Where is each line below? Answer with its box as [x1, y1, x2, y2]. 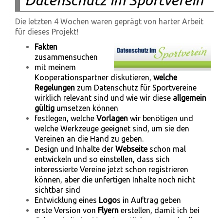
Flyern [98, 206, 121, 215]
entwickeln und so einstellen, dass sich [35, 155, 170, 164]
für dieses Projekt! [15, 27, 78, 36]
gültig [35, 104, 56, 113]
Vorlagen [96, 114, 128, 123]
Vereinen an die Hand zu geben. [35, 134, 144, 144]
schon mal [149, 145, 186, 154]
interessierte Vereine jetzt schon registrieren [35, 165, 188, 174]
